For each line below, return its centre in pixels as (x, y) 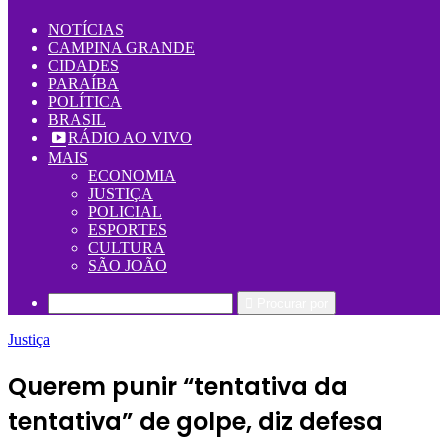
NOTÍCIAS (86, 29)
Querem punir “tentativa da (178, 386)
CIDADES (83, 65)
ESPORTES (127, 229)
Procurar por (292, 303)
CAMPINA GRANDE (121, 47)
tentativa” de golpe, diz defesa (195, 421)
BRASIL (77, 119)
